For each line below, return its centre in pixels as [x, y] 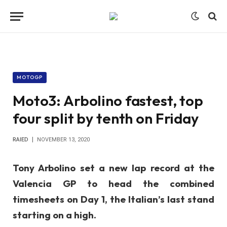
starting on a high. [54, 215]
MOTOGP [30, 77]
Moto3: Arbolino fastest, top [108, 101]
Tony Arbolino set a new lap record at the [113, 168]
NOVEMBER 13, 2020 [63, 140]
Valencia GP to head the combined [113, 183]
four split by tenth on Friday [106, 118]
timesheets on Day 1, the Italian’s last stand [113, 199]
